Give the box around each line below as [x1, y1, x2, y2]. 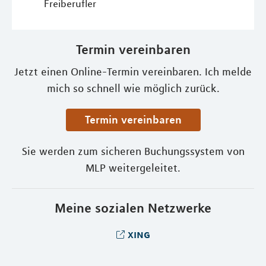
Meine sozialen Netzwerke [55, 200, 211, 216]
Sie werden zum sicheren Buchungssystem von [21, 145, 245, 159]
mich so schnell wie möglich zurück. [46, 82, 220, 96]
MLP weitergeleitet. [85, 161, 180, 175]
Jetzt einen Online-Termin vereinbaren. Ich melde [14, 65, 252, 79]
